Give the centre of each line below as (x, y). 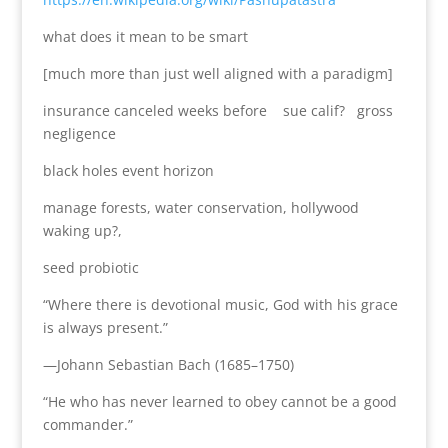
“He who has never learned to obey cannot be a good (219, 401)
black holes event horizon (128, 170)
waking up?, (84, 230)
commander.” (87, 424)
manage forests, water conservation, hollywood (200, 207)
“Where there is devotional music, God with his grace (220, 304)
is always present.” (105, 327)
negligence (79, 133)
